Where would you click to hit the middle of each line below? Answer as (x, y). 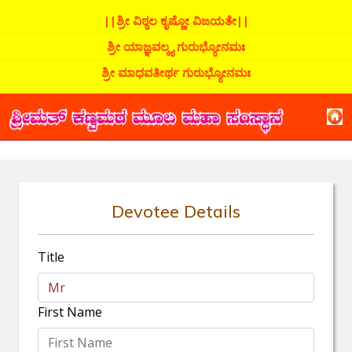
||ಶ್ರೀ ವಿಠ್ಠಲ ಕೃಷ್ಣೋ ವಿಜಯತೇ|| (176, 20)
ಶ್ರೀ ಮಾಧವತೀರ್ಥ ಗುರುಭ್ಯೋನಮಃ (176, 72)
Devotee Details (176, 211)
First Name (70, 312)
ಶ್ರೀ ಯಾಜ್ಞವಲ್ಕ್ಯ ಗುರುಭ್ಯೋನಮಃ (176, 46)
